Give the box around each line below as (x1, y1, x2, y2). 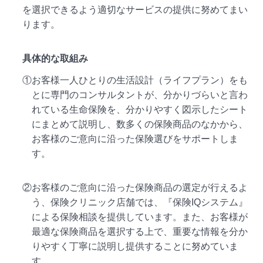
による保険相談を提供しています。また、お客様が (32, 212, 248, 222)
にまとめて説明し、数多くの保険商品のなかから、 (32, 119, 248, 129)
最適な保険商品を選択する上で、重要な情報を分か (32, 227, 248, 237)
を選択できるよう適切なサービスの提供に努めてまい (22, 4, 248, 15)
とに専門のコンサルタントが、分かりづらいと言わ (32, 89, 248, 100)
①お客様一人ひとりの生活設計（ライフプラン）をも (22, 75, 248, 85)
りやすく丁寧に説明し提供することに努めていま (32, 241, 239, 252)
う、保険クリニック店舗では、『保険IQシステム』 (32, 197, 248, 208)
